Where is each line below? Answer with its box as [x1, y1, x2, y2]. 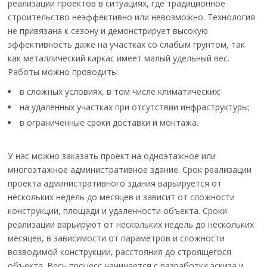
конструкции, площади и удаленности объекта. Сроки [8, 205, 228, 216]
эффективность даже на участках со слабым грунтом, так [8, 39, 246, 50]
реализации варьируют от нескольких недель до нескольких [8, 219, 254, 230]
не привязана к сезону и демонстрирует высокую [8, 25, 209, 36]
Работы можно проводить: [8, 66, 119, 77]
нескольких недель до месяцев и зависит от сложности [8, 191, 235, 203]
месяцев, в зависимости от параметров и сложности [8, 232, 225, 244]
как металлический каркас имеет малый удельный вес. [8, 52, 230, 64]
